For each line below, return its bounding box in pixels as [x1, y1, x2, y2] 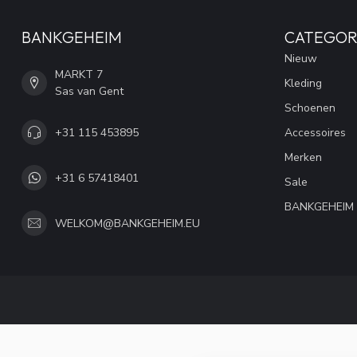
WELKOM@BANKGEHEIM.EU [55, 215, 200, 231]
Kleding [284, 76, 322, 91]
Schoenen [284, 100, 335, 116]
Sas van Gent [55, 84, 124, 99]
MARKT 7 [55, 67, 103, 82]
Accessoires [284, 125, 346, 140]
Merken [284, 150, 322, 165]
